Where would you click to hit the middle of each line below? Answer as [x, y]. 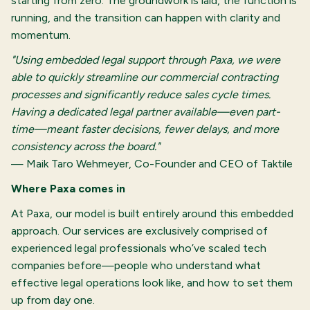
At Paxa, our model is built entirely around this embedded [152, 214]
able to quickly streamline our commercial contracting [145, 77]
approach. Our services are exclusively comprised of [139, 231]
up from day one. [53, 300]
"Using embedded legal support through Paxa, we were [146, 60]
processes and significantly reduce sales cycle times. [141, 94]
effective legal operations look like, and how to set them [152, 283]
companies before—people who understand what [136, 266]
